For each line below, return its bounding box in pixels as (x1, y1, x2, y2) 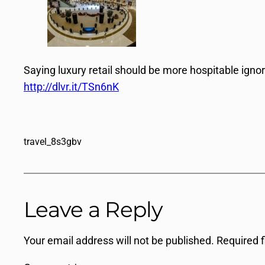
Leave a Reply (24, 196, 163, 222)
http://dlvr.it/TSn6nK (24, 80, 119, 93)
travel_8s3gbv (24, 135, 82, 147)
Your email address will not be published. (24, 234, 214, 247)
